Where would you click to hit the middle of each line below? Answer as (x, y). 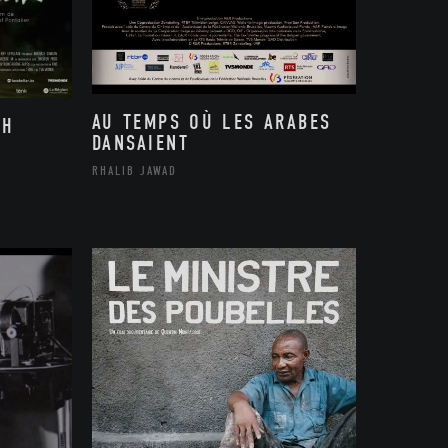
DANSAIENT (140, 143)
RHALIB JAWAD (134, 170)
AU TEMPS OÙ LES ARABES (211, 122)
